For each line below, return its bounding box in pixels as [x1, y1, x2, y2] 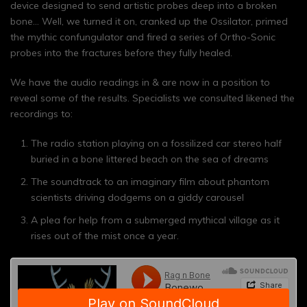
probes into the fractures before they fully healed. [10, 47, 232, 59]
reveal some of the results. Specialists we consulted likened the [10, 92, 295, 104]
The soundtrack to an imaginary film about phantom [31, 175, 269, 188]
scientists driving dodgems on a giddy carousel [31, 191, 244, 204]
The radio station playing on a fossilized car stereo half [31, 137, 282, 149]
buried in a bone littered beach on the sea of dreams [31, 153, 269, 165]
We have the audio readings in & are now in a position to [10, 76, 270, 88]
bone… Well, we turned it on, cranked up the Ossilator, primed [10, 15, 288, 27]
